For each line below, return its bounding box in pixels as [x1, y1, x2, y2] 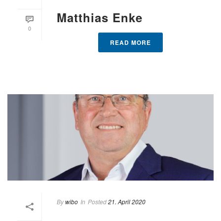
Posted [88, 197, 107, 206]
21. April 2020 [108, 197, 146, 206]
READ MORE [110, 37, 151, 47]
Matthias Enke [57, 8, 143, 26]
